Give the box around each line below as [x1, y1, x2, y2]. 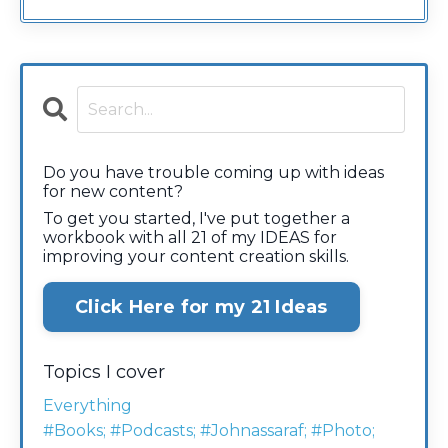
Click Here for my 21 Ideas [75, 295, 328, 318]
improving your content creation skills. [43, 247, 349, 267]
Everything [43, 396, 132, 416]
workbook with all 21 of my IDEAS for [43, 228, 337, 248]
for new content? [43, 182, 183, 202]
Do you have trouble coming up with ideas [43, 163, 384, 183]
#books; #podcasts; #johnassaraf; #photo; [43, 421, 375, 441]
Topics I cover [43, 361, 165, 384]
